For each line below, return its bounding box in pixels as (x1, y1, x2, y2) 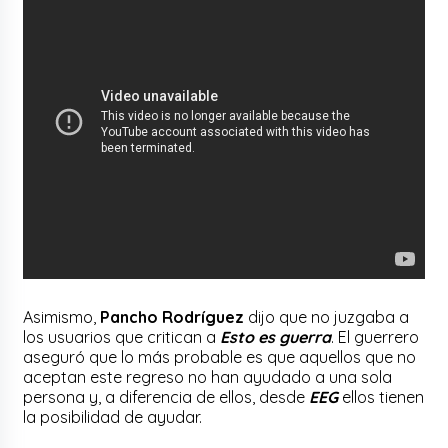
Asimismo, (23, 306, 101, 327)
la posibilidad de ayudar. (23, 406, 203, 427)
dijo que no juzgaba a (244, 306, 410, 327)
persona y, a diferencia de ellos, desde (23, 386, 310, 407)
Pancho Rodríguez (100, 306, 245, 327)
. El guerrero (331, 326, 420, 347)
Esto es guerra (220, 326, 332, 347)
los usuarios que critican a (23, 326, 221, 347)
